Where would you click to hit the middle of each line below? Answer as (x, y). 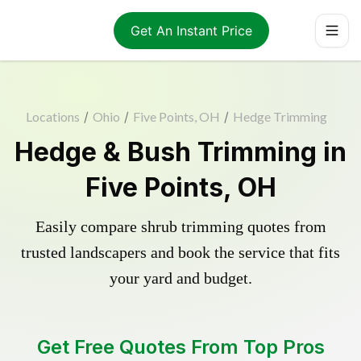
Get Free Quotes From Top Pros (180, 347)
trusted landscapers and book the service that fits (180, 252)
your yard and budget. (180, 278)
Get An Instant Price (191, 30)
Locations (53, 116)
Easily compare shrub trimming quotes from (180, 226)
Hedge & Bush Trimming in (180, 152)
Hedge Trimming (280, 116)
